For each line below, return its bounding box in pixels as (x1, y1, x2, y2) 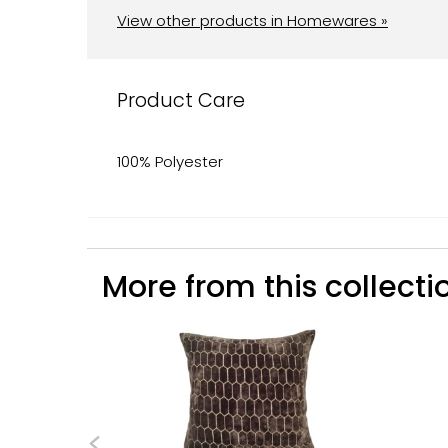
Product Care (117, 86, 245, 114)
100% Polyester (117, 150, 223, 172)
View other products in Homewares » (117, 9, 388, 31)
